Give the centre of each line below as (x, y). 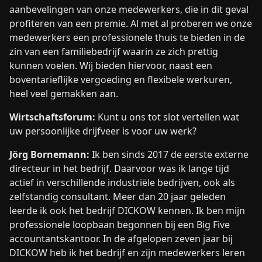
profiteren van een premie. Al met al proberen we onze (131, 24)
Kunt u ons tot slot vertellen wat (167, 117)
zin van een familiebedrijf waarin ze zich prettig (114, 52)
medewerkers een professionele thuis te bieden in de (127, 38)
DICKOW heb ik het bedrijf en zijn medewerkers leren (127, 253)
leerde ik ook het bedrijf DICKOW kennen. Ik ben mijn (127, 211)
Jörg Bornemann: (49, 155)
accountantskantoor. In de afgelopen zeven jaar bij (121, 239)
